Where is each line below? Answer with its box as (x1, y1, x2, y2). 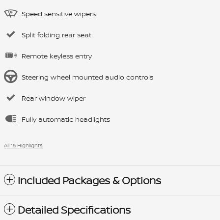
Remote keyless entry (22, 51, 92, 61)
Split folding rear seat (22, 30, 91, 40)
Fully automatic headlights (22, 114, 110, 124)
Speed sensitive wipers (22, 9, 96, 19)
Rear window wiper (22, 93, 85, 103)
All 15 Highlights (4, 142, 43, 149)
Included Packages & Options (18, 173, 161, 188)
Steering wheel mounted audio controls (22, 72, 153, 82)
